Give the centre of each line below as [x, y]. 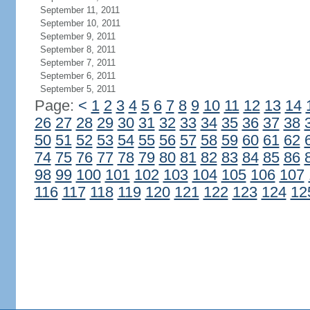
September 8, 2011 [77, 49]
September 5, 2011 [77, 89]
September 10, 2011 [80, 23]
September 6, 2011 [77, 76]
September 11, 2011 [80, 10]
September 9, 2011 [77, 36]
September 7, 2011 [77, 63]
